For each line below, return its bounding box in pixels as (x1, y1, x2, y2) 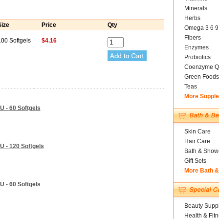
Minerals (184, 5, 207, 12)
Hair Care (184, 138, 210, 145)
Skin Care (184, 128, 211, 135)
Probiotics (184, 54, 211, 61)
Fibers (184, 34, 201, 41)
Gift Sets (184, 157, 206, 164)
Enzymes (184, 44, 209, 51)
